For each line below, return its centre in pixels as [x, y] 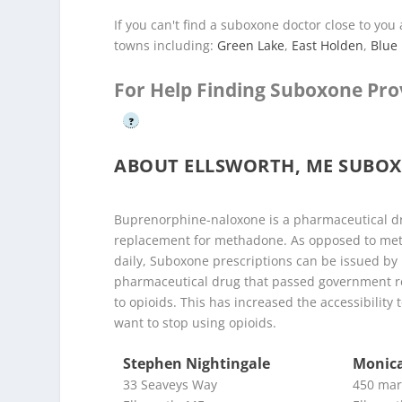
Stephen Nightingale [197, 363]
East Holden [328, 46]
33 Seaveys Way [170, 384]
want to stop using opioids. [196, 322]
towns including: [166, 46]
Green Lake [251, 46]
